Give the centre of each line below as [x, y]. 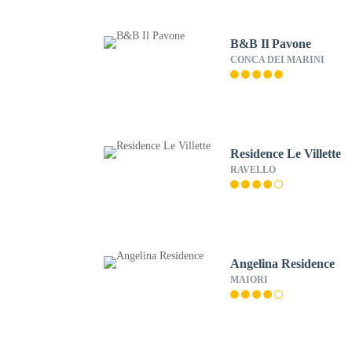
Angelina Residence [283, 264]
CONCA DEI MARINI [278, 60]
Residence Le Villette [286, 154]
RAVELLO [253, 170]
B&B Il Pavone [271, 44]
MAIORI [249, 280]
